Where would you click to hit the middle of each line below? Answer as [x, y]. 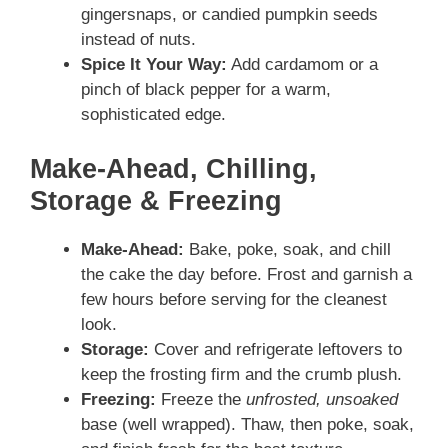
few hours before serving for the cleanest [234, 299]
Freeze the [201, 399]
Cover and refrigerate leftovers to [275, 349]
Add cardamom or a [302, 65]
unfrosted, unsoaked [322, 399]
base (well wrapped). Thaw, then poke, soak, [247, 424]
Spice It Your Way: [154, 65]
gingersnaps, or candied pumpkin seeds [229, 15]
